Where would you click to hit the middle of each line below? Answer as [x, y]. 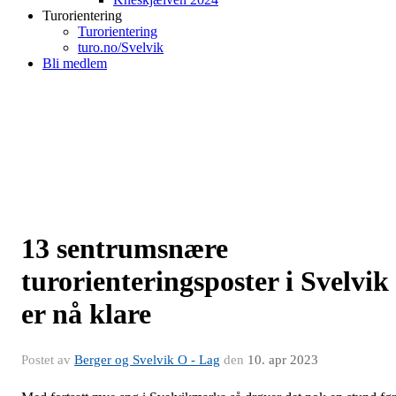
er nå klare [86, 314]
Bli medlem [75, 63]
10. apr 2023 [283, 360]
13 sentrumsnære [125, 248]
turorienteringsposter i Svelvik [205, 281]
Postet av [48, 360]
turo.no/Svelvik [121, 47]
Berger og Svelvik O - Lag [147, 360]
